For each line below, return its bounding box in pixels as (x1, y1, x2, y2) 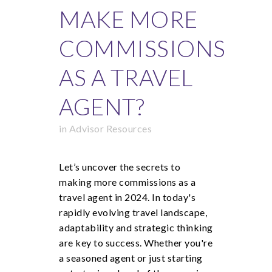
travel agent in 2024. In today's (59, 191, 195, 203)
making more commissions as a (59, 176, 195, 188)
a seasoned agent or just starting (59, 252, 203, 263)
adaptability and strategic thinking (59, 222, 213, 233)
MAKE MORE (59, 5, 198, 33)
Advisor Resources (69, 123, 152, 134)
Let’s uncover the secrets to (59, 161, 180, 172)
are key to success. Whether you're (59, 237, 212, 248)
